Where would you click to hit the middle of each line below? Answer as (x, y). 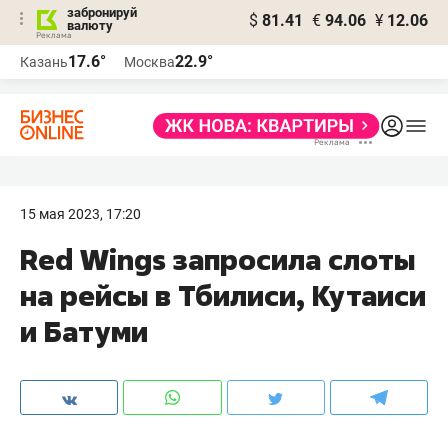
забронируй (102, 12)
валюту (90, 25)
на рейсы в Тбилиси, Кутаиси (223, 295)
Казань (44, 62)
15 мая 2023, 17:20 (80, 214)
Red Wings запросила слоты (217, 259)
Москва (149, 62)
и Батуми (84, 331)
